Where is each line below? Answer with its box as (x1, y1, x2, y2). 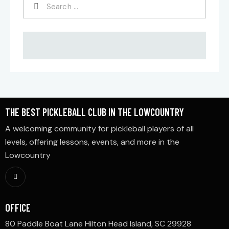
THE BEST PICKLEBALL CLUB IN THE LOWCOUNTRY (5, 105, 184, 118)
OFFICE (5, 201, 31, 214)
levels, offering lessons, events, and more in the (5, 136, 179, 147)
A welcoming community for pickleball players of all (5, 123, 194, 134)
